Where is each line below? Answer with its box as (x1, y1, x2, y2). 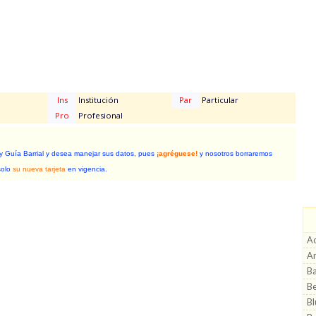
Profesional (76, 110, 123, 121)
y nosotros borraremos (197, 150, 272, 157)
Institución (76, 95, 119, 105)
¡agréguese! (157, 150, 197, 157)
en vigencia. (66, 165, 107, 173)
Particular (200, 95, 238, 105)
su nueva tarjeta (13, 165, 66, 173)
